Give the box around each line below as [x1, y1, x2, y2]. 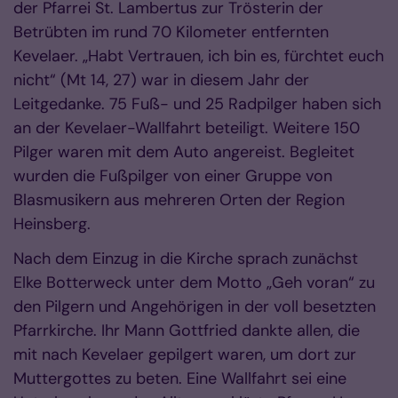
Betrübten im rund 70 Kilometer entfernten [13, 21, 329, 43]
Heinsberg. [13, 213, 91, 235]
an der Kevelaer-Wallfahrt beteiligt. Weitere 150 [13, 117, 360, 139]
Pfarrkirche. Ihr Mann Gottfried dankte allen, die [13, 320, 360, 341]
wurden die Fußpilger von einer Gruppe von [13, 165, 332, 187]
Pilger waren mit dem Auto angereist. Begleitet [13, 141, 354, 163]
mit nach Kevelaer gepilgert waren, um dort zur [13, 344, 356, 365]
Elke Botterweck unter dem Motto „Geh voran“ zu [13, 272, 375, 293]
